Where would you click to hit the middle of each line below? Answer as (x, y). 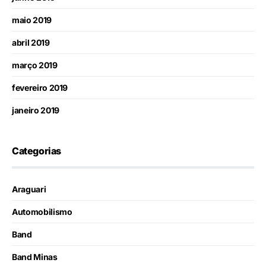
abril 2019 (31, 42)
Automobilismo (42, 212)
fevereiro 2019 (40, 88)
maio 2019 (32, 20)
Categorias (37, 151)
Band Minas (35, 257)
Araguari (29, 189)
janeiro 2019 (36, 110)
